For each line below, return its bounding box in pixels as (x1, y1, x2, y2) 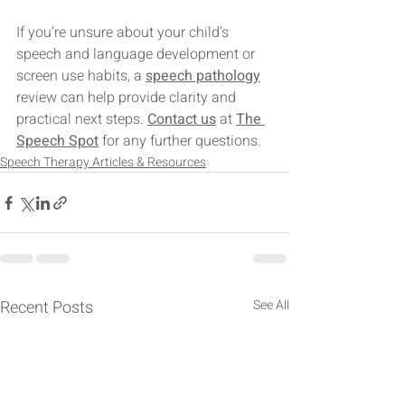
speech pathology (146, 65, 260, 88)
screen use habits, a (16, 65, 146, 88)
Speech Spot (16, 130, 99, 153)
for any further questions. (99, 130, 261, 153)
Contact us (147, 108, 216, 131)
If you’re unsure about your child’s (16, 22, 232, 44)
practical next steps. (16, 108, 147, 131)
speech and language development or (16, 43, 259, 66)
